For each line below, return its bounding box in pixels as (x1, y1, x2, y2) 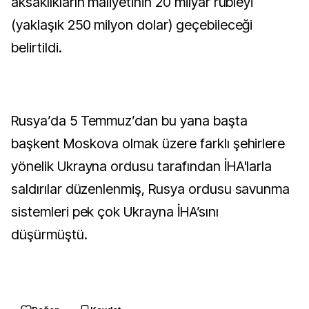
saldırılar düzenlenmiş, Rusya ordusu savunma (11, 181, 290, 197)
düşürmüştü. (11, 226, 88, 243)
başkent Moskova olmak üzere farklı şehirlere (11, 135, 286, 152)
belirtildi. (11, 39, 62, 56)
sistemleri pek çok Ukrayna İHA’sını (11, 203, 219, 220)
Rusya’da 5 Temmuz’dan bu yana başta (11, 112, 248, 129)
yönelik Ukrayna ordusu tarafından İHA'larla (11, 158, 272, 175)
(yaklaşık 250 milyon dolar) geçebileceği (11, 17, 253, 33)
